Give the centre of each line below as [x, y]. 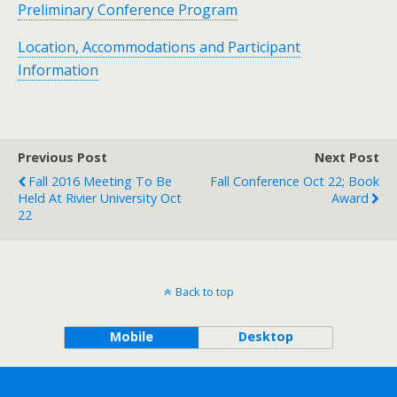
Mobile [131, 336]
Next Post [347, 157]
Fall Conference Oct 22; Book [295, 181]
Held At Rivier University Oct [100, 198]
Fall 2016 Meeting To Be [100, 181]
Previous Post [62, 157]
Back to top [204, 292]
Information [58, 70]
